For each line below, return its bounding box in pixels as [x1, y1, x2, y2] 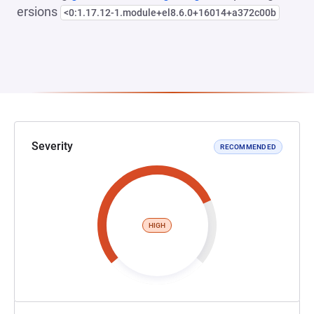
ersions [17, 4, 60, 19]
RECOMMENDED [220, 142, 276, 151]
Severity [32, 139, 73, 153]
